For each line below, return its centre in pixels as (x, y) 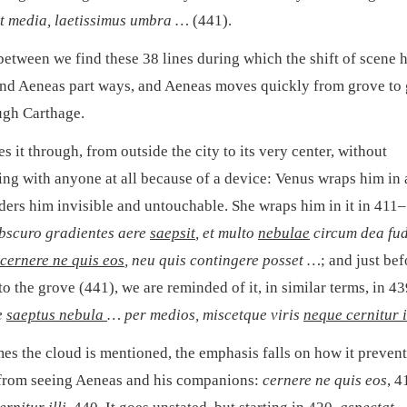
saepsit (173, 233)
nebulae (284, 233)
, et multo (227, 233)
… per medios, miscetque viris (205, 315)
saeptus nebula (57, 315)
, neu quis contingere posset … (223, 261)
